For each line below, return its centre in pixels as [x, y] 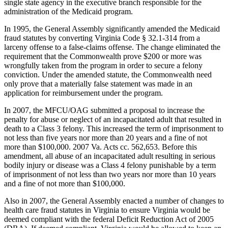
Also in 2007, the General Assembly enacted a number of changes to [114, 201]
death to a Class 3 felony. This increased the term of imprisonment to [114, 129]
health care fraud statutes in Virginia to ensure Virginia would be [107, 210]
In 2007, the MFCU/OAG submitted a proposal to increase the [104, 110]
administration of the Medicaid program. [68, 12]
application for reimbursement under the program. [83, 93]
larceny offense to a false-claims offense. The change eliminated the [112, 47]
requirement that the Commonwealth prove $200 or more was [103, 56]
